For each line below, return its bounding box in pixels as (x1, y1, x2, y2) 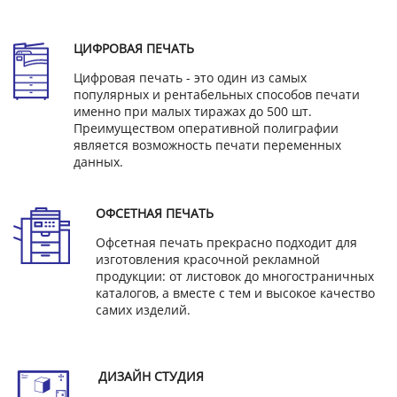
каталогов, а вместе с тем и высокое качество (96, 284, 375, 302)
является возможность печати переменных (74, 136, 341, 154)
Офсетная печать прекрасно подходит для (96, 234, 357, 252)
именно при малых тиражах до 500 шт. (74, 103, 312, 121)
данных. (74, 153, 123, 171)
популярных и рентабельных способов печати (74, 86, 360, 104)
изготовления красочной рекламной (96, 251, 320, 269)
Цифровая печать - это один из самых (74, 69, 307, 87)
